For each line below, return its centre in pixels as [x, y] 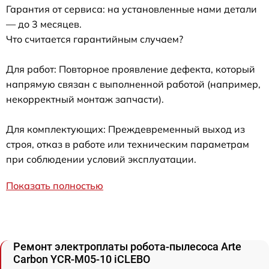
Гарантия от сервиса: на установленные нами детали [131, 9]
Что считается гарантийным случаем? [95, 39]
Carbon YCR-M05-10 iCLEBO [82, 259]
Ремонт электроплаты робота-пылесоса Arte [127, 246]
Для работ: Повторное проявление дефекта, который [131, 69]
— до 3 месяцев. [44, 24]
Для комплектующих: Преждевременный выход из [125, 129]
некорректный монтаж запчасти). [85, 99]
